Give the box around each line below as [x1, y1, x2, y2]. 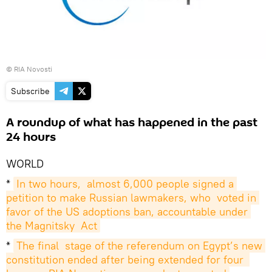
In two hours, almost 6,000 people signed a [16, 177, 234, 191]
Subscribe [11, 86, 50, 97]
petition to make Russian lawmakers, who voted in [6, 191, 256, 205]
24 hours [6, 129, 56, 146]
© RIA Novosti [6, 64, 52, 74]
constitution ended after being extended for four [6, 253, 243, 267]
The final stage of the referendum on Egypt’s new [16, 239, 262, 253]
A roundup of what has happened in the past [6, 114, 257, 132]
